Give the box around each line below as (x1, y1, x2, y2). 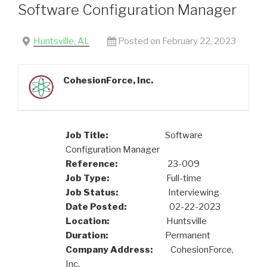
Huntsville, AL (33, 35, 89, 46)
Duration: (66, 229, 108, 241)
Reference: (66, 158, 117, 169)
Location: (66, 215, 109, 226)
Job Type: (66, 172, 109, 184)
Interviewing (118, 187, 219, 198)
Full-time (109, 172, 201, 184)
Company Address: (66, 244, 153, 255)
